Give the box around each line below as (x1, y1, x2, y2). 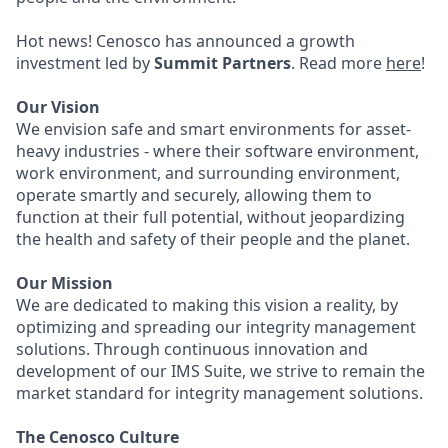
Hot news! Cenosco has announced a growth (16, 30, 355, 52)
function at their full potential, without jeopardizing (16, 206, 405, 228)
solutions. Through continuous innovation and (16, 338, 368, 360)
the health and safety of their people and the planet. (16, 228, 410, 250)
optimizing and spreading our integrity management (16, 316, 416, 338)
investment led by (16, 52, 154, 74)
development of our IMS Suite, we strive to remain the (16, 360, 425, 382)
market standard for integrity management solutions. (16, 382, 423, 404)
